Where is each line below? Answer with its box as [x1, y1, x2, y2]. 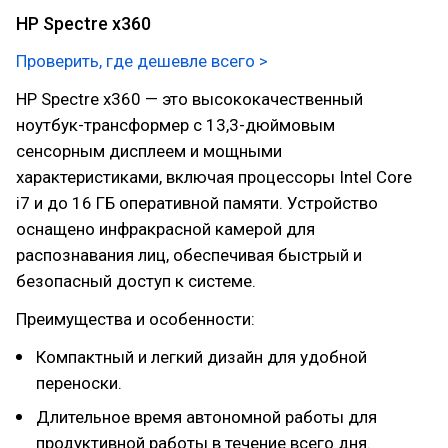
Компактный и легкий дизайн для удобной [36, 347, 367, 367]
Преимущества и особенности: [16, 309, 255, 329]
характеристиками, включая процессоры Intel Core [16, 167, 412, 187]
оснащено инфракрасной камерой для [16, 219, 315, 239]
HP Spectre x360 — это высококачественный [16, 89, 363, 109]
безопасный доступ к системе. [16, 271, 256, 291]
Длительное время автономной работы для [36, 407, 377, 427]
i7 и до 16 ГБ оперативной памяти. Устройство [16, 193, 378, 213]
